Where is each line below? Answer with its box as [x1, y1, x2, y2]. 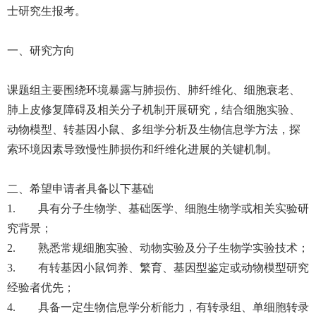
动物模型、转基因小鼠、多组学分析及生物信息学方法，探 [7, 123, 300, 135]
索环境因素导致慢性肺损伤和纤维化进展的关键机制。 [7, 143, 278, 155]
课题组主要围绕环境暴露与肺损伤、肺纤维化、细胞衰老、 [7, 84, 300, 96]
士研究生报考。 [7, 5, 86, 17]
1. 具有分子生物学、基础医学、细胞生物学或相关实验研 [7, 202, 309, 214]
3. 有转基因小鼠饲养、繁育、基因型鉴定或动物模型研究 [7, 262, 309, 274]
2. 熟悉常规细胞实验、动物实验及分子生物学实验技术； [7, 242, 309, 254]
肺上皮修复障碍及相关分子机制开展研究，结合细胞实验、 [7, 104, 300, 116]
